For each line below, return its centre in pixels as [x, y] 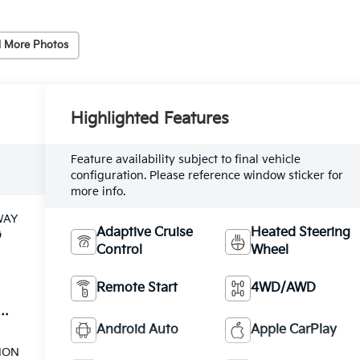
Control [120, 250]
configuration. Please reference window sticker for [207, 175]
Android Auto [138, 329]
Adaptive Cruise [145, 232]
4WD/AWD [284, 288]
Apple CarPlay [294, 329]
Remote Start [137, 288]
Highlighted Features [150, 119]
